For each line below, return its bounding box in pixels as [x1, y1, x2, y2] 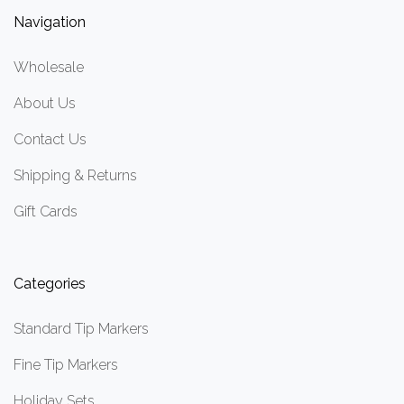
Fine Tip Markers [14, 356, 118, 374]
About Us [14, 94, 76, 112]
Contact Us [14, 130, 87, 148]
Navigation [14, 13, 86, 31]
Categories [14, 274, 86, 292]
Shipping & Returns [14, 166, 137, 184]
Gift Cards [14, 202, 78, 220]
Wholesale [14, 58, 84, 76]
